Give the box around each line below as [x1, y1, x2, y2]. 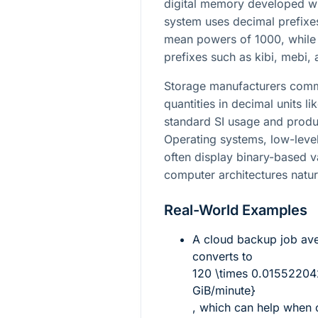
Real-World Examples [164, 201, 307, 219]
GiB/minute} [192, 283, 256, 297]
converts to [192, 248, 253, 263]
